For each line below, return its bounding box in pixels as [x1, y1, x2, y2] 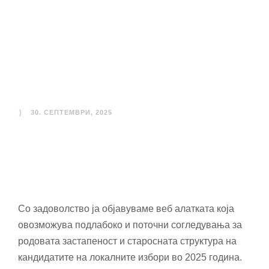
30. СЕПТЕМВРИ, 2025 [31, 109, 112, 116]
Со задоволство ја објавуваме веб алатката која [18, 204, 234, 214]
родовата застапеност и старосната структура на [18, 236, 237, 246]
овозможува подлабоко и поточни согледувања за [18, 220, 242, 230]
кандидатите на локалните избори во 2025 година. [18, 252, 242, 262]
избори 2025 [18, 62, 205, 95]
